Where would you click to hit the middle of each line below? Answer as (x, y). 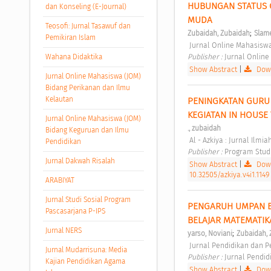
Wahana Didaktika (73, 57)
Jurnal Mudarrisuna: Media (86, 250)
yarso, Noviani (210, 234)
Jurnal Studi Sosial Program (88, 199)
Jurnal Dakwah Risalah (80, 161)
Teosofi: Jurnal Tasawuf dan (88, 26)
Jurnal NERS (63, 230)
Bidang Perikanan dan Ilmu (87, 87)
